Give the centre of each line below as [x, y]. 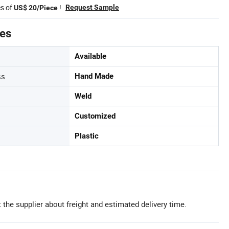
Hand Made [94, 76]
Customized [95, 116]
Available [90, 56]
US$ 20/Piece [36, 8]
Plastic [87, 136]
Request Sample [92, 7]
